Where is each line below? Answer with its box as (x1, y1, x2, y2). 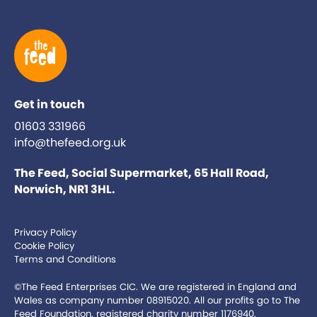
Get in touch (14, 96, 85, 113)
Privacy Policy (14, 226, 76, 240)
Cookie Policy (14, 239, 74, 253)
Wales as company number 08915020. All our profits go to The (14, 294, 300, 308)
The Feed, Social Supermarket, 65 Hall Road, (14, 165, 269, 182)
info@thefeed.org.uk (14, 134, 126, 151)
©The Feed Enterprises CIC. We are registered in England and (14, 280, 296, 294)
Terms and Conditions (14, 253, 116, 267)
